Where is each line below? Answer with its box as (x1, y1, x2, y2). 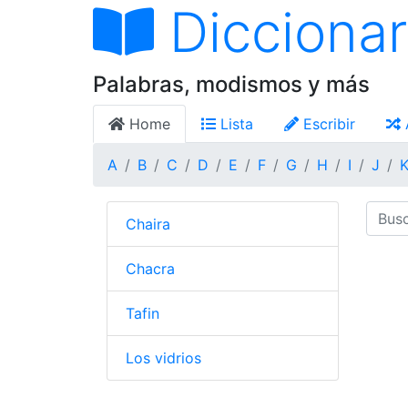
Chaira (126, 215, 170, 233)
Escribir (299, 115, 355, 133)
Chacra (126, 260, 175, 278)
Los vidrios (126, 349, 201, 367)
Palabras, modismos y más (93, 71, 370, 97)
